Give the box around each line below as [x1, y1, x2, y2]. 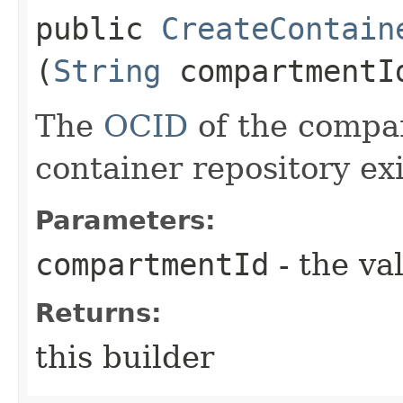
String [53, 52, 161, 89]
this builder [35, 338, 214, 375]
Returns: [35, 297, 162, 328]
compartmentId [35, 246, 269, 282]
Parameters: [35, 204, 216, 236]
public [35, 10, 161, 47]
